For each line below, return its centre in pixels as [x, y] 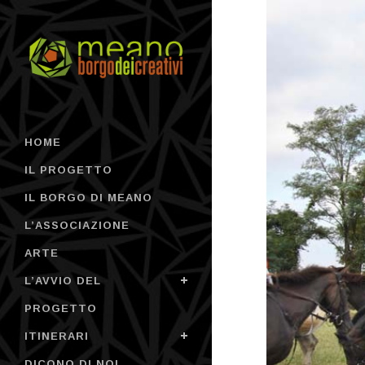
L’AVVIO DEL [63, 281]
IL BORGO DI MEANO [88, 198]
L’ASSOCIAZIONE [77, 226]
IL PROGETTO [68, 170]
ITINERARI [57, 336]
